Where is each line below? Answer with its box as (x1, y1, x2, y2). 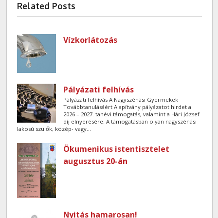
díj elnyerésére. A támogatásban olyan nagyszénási (63, 117, 197, 125)
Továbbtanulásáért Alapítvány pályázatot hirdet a (63, 103, 192, 110)
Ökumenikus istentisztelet (63, 143, 170, 154)
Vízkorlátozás (63, 34, 118, 45)
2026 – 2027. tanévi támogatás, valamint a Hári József (63, 110, 200, 118)
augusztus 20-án (63, 155, 128, 166)
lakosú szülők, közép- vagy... (17, 125, 91, 132)
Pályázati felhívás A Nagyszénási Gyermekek (63, 95, 179, 103)
